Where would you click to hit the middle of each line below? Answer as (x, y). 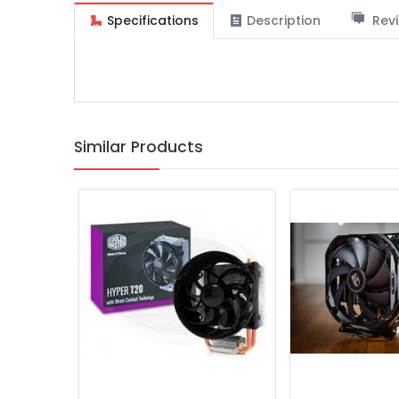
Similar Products (138, 147)
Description (283, 20)
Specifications (152, 20)
